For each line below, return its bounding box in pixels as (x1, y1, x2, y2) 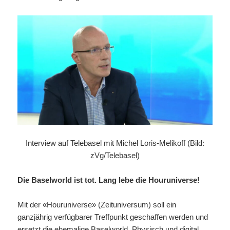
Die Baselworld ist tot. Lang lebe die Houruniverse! (17, 176, 200, 185)
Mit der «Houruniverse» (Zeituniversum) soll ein (17, 200, 177, 209)
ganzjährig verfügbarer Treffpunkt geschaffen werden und (17, 213, 208, 222)
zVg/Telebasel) (90, 151, 140, 160)
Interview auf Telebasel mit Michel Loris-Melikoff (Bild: (26, 139, 204, 148)
